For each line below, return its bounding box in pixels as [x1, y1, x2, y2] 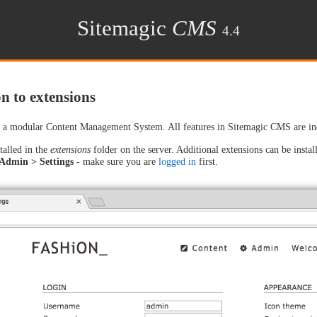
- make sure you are [73, 155, 158, 167]
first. [195, 155, 218, 167]
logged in [158, 155, 196, 167]
